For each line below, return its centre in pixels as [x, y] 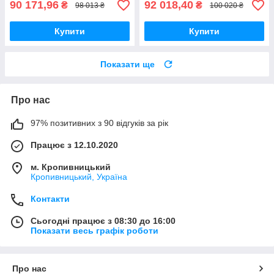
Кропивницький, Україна [79, 177]
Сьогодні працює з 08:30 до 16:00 [103, 221]
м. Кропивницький [71, 167]
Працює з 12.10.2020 [74, 145]
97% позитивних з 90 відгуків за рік [99, 123]
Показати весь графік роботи [94, 231]
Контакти [50, 199]
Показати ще [128, 65]
